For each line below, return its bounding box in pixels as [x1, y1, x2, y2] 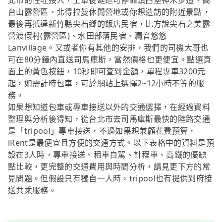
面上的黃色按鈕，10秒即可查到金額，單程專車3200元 [8, 66, 206, 77]
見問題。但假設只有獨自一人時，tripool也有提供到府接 [8, 173, 213, 184]
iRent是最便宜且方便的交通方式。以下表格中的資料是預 [8, 137, 214, 149]
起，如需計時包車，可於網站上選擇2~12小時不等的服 [8, 78, 205, 89]
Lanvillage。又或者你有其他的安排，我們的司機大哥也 [8, 42, 209, 54]
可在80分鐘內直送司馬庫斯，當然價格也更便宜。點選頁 [8, 54, 212, 65]
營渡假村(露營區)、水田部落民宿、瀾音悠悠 [8, 30, 167, 42]
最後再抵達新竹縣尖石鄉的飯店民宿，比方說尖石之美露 [8, 18, 211, 30]
